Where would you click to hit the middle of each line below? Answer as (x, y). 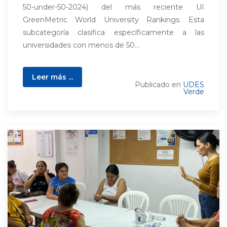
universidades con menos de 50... (81, 45)
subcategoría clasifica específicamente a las (113, 32)
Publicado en (159, 85)
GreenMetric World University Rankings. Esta (113, 20)
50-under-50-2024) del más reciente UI (113, 7)
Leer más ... (52, 77)
